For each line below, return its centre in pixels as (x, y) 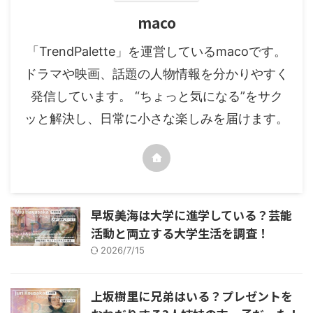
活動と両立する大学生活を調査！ (180, 233)
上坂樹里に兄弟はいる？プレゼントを (192, 296)
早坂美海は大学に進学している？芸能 (191, 214)
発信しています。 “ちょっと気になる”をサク (156, 96)
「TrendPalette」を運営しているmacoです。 (156, 51)
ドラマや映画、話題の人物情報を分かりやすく (156, 73)
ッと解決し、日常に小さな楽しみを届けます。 (156, 118)
